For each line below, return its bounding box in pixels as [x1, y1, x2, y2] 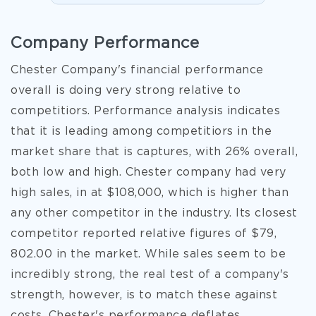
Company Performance [11, 37, 200, 51]
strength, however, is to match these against [11, 290, 277, 300]
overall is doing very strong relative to [11, 85, 241, 96]
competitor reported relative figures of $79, [11, 229, 276, 239]
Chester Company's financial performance [11, 65, 264, 75]
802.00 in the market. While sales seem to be [11, 249, 286, 260]
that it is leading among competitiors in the [11, 126, 272, 137]
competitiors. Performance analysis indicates [11, 106, 280, 116]
